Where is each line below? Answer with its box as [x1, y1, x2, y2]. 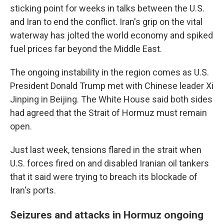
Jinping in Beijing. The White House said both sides [10, 94, 212, 105]
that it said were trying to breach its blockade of [10, 171, 197, 182]
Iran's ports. [10, 185, 56, 196]
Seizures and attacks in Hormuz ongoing [10, 208, 203, 221]
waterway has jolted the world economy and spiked [10, 30, 213, 41]
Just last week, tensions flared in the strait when [10, 144, 201, 155]
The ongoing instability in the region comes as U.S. [10, 67, 209, 78]
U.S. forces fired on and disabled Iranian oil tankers [10, 158, 209, 169]
